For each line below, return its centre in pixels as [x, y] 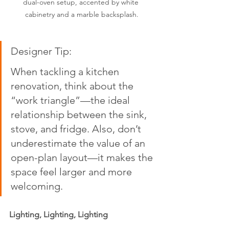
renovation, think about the [73, 86]
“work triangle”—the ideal [72, 100]
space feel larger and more [73, 172]
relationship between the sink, [80, 115]
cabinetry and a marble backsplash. [82, 15]
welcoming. [37, 186]
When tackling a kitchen [66, 72]
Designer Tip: [44, 51]
